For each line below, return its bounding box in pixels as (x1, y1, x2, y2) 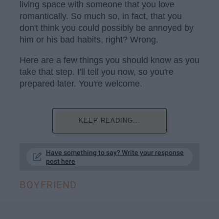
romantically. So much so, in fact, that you (20, 11, 182, 22)
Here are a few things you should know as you (20, 55, 199, 65)
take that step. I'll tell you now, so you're (20, 67, 174, 77)
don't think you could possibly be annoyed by (20, 23, 194, 33)
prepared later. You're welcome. (20, 79, 142, 88)
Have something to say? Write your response (46, 148, 184, 156)
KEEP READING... (78, 116, 140, 124)
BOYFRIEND (20, 178, 77, 191)
